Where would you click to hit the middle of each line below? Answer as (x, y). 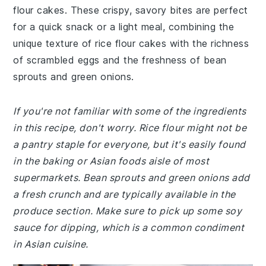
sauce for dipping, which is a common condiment (129, 227)
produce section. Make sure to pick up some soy (128, 211)
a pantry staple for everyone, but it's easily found (129, 144)
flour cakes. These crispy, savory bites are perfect (131, 10)
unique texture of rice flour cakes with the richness (131, 43)
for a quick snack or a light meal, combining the (124, 27)
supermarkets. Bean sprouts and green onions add (132, 178)
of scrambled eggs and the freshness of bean (120, 60)
